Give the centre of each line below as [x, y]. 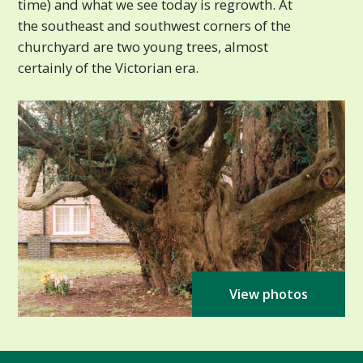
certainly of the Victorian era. [109, 67]
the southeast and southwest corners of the [155, 25]
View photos [268, 294]
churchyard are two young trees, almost [143, 46]
